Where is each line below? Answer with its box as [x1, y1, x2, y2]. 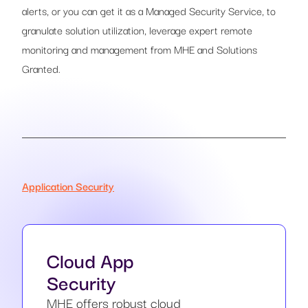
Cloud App [47, 244, 133, 274]
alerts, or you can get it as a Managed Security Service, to [22, 1, 276, 19]
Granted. [22, 59, 60, 76]
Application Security [22, 177, 114, 194]
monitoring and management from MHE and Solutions [22, 40, 257, 57]
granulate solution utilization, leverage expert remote [22, 21, 252, 38]
